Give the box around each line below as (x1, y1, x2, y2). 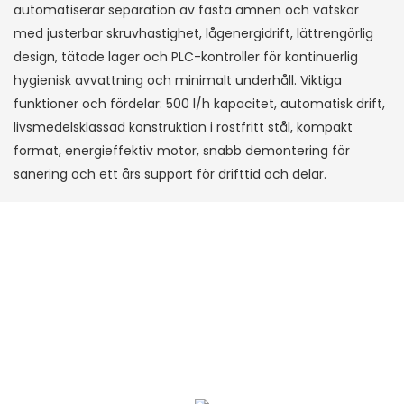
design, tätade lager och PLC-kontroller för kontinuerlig (14, 47, 358, 66)
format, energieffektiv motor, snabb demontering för (14, 141, 350, 160)
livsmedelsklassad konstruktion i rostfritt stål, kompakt (14, 117, 353, 136)
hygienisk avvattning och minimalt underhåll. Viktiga (14, 70, 342, 89)
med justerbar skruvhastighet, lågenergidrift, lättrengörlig (14, 23, 373, 42)
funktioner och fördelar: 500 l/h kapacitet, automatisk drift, (14, 94, 385, 113)
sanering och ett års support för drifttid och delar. (14, 164, 326, 183)
